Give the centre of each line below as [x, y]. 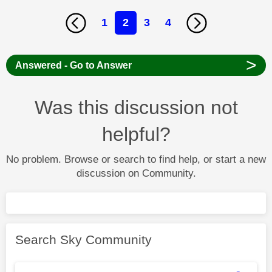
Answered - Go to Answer [73, 66]
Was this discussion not [136, 108]
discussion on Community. [136, 174]
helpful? [136, 134]
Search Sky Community [83, 240]
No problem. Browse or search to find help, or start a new [136, 160]
